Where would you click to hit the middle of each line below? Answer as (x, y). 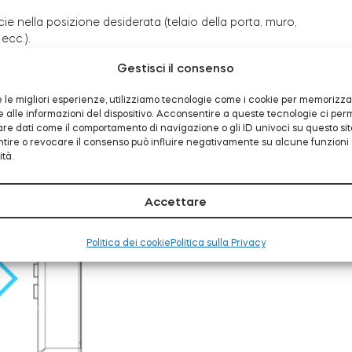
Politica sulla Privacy (218, 243)
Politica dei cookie (128, 243)
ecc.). (16, 38)
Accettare (176, 202)
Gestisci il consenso (176, 68)
